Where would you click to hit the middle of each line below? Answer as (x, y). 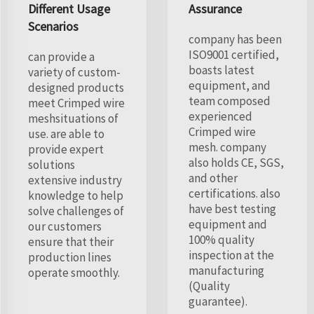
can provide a (61, 56)
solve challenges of (76, 211)
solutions (52, 164)
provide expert (66, 149)
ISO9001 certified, (234, 54)
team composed (230, 101)
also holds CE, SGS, (236, 162)
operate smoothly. (74, 272)
